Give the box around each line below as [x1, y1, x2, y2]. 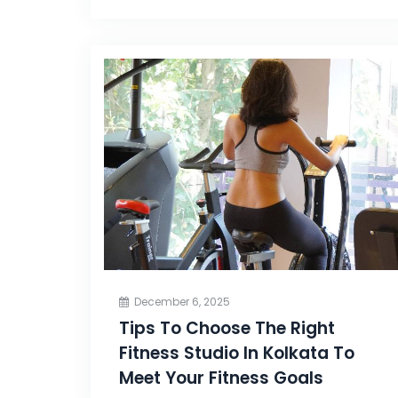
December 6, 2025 [134, 293, 230, 309]
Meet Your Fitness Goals [119, 365, 323, 390]
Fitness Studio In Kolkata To [119, 340, 354, 365]
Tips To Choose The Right [119, 315, 335, 340]
